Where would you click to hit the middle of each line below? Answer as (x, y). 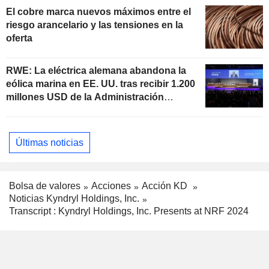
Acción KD (166, 186)
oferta (19, 38)
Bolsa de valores (45, 186)
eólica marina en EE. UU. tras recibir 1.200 (101, 84)
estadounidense (43, 110)
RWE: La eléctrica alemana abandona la (96, 71)
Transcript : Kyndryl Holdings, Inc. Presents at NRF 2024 (129, 211)
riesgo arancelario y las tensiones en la (95, 25)
